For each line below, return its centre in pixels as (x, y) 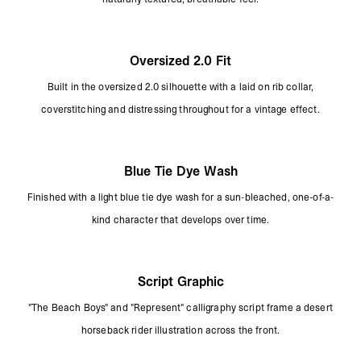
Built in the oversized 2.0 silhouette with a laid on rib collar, (180, 87)
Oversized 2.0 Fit (180, 60)
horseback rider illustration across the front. (180, 330)
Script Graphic (180, 281)
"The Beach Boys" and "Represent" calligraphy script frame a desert (180, 307)
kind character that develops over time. (180, 220)
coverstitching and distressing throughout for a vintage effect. (180, 109)
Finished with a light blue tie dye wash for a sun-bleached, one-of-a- (180, 197)
